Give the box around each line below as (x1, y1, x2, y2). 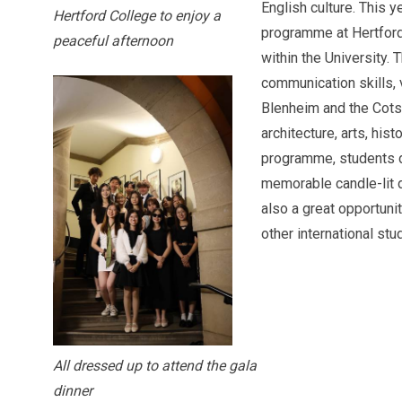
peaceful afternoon (53, 32, 173, 50)
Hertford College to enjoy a (53, 7, 221, 25)
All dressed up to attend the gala (53, 356, 257, 374)
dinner (53, 381, 92, 399)
